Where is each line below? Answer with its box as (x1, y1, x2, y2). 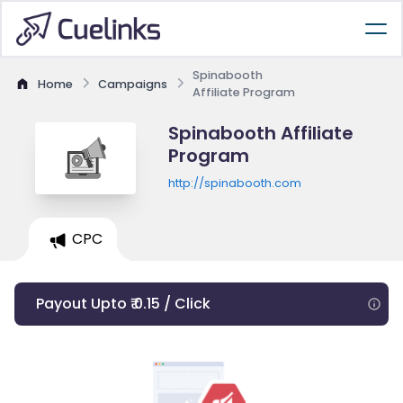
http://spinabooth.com (167, 175, 301, 191)
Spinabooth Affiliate (167, 121, 354, 146)
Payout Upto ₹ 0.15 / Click (36, 293, 210, 314)
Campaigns (98, 76, 167, 92)
